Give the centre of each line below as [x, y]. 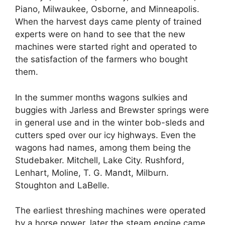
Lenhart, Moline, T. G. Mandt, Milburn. [92, 173]
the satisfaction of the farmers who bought [101, 60]
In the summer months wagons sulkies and [101, 97]
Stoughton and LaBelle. [62, 185]
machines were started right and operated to [106, 47]
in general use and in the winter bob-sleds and [110, 122]
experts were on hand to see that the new [100, 34]
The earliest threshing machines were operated [110, 211]
